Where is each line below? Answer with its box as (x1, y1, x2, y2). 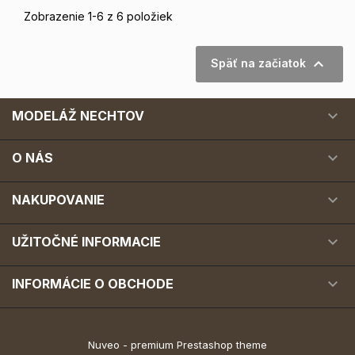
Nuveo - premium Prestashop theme (88, 338, 267, 351)
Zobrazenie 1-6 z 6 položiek (24, 9, 173, 23)
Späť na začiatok (211, 55, 309, 70)
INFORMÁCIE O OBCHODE (12, 275, 174, 292)
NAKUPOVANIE (12, 191, 105, 208)
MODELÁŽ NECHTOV (12, 107, 144, 124)
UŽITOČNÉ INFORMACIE (12, 233, 161, 250)
